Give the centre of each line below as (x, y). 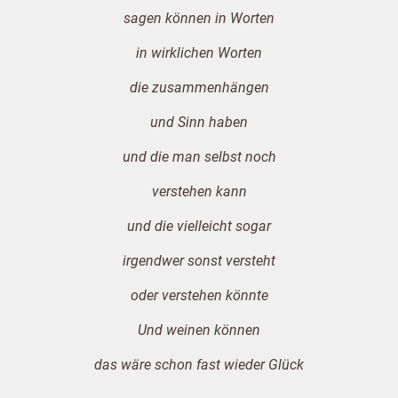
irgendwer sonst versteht (199, 261)
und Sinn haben (199, 123)
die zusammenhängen (199, 88)
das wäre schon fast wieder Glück (199, 365)
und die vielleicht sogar (199, 227)
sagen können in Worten (199, 19)
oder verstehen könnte (199, 296)
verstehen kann (199, 192)
